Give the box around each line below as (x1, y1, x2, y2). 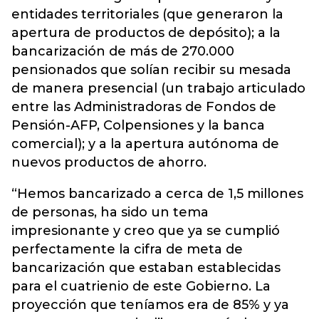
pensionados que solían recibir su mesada (11, 62, 291, 78)
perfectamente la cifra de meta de (11, 241, 243, 258)
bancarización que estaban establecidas (11, 260, 281, 276)
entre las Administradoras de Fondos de (11, 99, 276, 115)
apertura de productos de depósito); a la (11, 25, 281, 41)
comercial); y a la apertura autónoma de (11, 136, 279, 152)
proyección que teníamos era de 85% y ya (11, 297, 289, 313)
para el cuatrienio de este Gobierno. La (11, 278, 271, 295)
